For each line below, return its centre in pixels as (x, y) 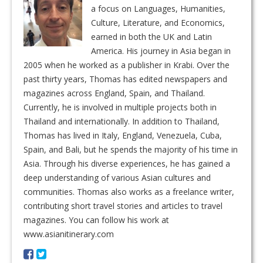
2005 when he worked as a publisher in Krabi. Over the (127, 65)
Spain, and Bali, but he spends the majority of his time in (131, 149)
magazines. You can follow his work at (96, 220)
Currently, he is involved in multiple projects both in (120, 107)
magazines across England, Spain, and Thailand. (114, 93)
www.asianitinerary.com (69, 234)
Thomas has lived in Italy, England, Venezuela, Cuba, (123, 135)
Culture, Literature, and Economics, (158, 23)
